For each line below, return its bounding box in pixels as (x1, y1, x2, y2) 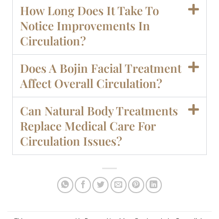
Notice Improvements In (20, 18, 150, 34)
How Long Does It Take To (20, 2, 159, 19)
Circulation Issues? (20, 133, 122, 149)
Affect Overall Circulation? (20, 75, 162, 91)
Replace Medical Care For (20, 118, 155, 134)
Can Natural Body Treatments (20, 103, 178, 119)
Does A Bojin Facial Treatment (20, 60, 181, 76)
